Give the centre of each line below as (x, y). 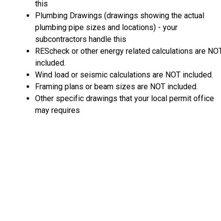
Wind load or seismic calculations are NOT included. (125, 74)
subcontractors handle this (81, 39)
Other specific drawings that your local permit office (125, 98)
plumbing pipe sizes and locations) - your (106, 27)
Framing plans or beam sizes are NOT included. (116, 86)
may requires (57, 110)
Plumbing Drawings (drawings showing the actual (120, 15)
